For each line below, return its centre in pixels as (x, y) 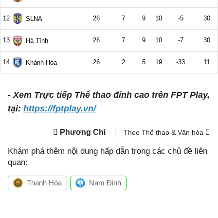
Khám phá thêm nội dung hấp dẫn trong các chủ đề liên (108, 151)
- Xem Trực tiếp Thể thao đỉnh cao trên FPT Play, (109, 95)
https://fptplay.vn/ (60, 109)
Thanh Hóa (44, 183)
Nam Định (105, 183)
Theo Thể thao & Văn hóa (164, 132)
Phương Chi (83, 132)
